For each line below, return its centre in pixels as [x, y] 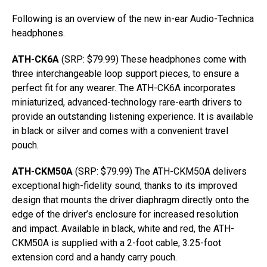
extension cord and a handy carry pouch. [94, 257]
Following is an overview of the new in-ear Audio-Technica [133, 19]
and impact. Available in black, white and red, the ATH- [123, 229]
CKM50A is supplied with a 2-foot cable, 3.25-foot [117, 243]
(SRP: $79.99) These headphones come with [153, 59]
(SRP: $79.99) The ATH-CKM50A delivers [160, 171]
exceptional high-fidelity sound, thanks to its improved [125, 186]
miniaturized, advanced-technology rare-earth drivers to [127, 102]
